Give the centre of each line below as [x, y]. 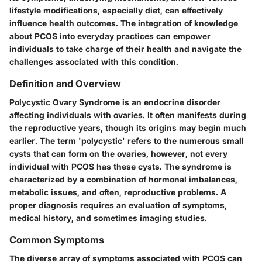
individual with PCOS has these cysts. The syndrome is [120, 166]
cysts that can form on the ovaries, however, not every [118, 153]
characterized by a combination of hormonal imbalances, [123, 179]
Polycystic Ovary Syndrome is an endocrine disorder [115, 102]
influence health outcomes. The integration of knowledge [124, 23]
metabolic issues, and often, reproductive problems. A [118, 192]
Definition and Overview [65, 83]
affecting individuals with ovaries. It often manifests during [128, 115]
